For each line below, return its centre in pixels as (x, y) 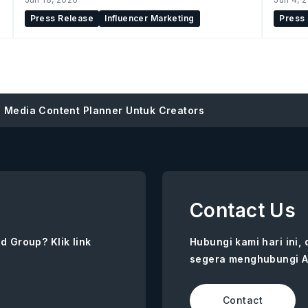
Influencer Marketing (150, 18)
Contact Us (243, 210)
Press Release (62, 18)
